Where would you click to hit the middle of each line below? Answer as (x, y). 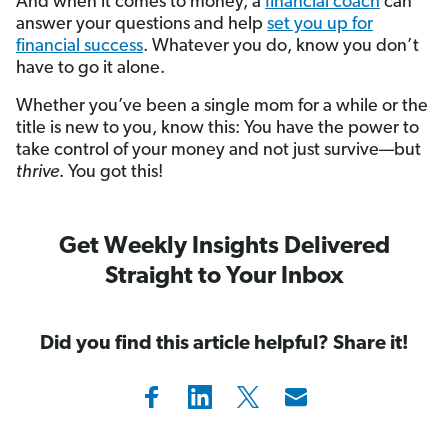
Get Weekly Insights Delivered (224, 246)
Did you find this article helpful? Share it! (224, 343)
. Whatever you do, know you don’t (281, 46)
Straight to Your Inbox (224, 276)
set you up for (320, 24)
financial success (79, 46)
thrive (37, 172)
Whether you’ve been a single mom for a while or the (222, 106)
